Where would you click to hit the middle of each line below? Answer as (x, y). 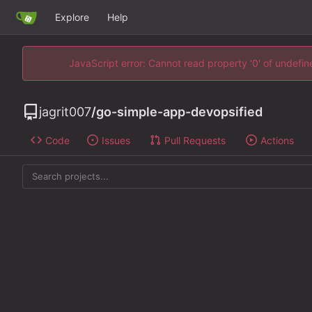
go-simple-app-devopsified (179, 111)
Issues (116, 140)
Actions (277, 140)
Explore (72, 17)
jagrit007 (65, 111)
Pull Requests (195, 140)
